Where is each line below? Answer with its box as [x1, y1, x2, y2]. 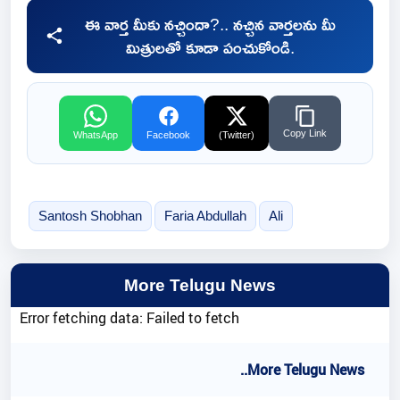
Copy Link [283, 127, 327, 138]
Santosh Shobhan [37, 208, 142, 224]
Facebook [146, 129, 190, 140]
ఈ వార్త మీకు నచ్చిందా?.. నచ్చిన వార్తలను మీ [84, 7, 336, 40]
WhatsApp [73, 129, 118, 140]
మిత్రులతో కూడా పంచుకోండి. [125, 30, 295, 63]
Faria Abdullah [163, 208, 246, 224]
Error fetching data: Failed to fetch [20, 308, 239, 329]
